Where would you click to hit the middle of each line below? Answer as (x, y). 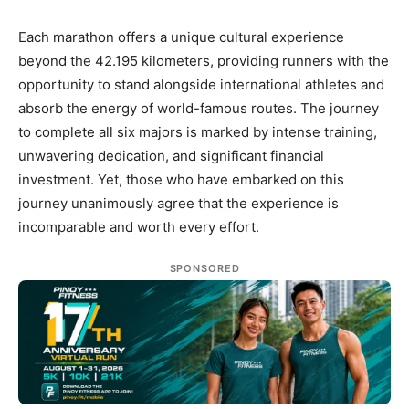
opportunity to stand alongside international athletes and (201, 85)
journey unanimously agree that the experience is (178, 204)
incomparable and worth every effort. (139, 227)
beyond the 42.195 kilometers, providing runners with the (204, 61)
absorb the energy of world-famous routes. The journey (199, 109)
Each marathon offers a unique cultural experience (181, 37)
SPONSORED (204, 269)
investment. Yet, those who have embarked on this (181, 180)
